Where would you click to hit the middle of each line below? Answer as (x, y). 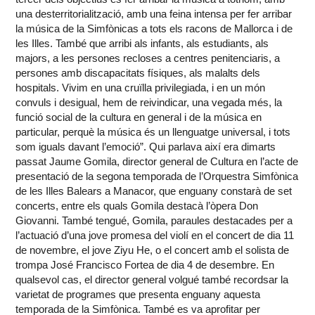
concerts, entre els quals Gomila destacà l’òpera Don (137, 206)
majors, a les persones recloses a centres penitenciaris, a (148, 58)
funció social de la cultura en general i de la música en (139, 117)
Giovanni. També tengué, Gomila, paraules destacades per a (154, 221)
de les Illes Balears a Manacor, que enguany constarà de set (154, 191)
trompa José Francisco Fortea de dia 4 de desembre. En (145, 265)
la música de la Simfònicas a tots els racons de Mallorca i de (154, 29)
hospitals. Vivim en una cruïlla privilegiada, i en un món (141, 88)
